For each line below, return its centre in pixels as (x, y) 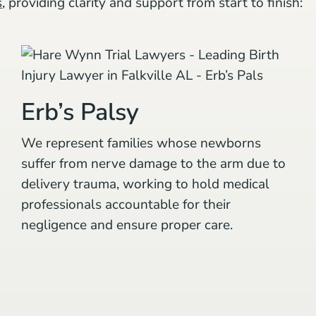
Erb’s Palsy (80, 112)
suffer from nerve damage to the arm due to (153, 163)
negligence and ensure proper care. (127, 225)
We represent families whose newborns (141, 143)
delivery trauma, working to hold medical (145, 184)
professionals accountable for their (126, 204)
